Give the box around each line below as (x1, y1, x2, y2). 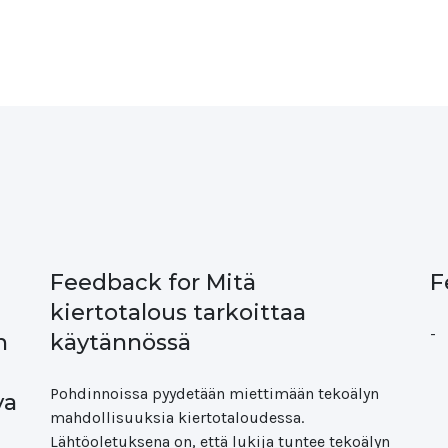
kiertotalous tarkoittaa (50, 299, 306, 326)
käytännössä (50, 329, 191, 356)
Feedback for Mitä (50, 269, 256, 296)
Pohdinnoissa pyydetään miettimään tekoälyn (50, 384, 379, 403)
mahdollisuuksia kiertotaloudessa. (50, 408, 304, 427)
